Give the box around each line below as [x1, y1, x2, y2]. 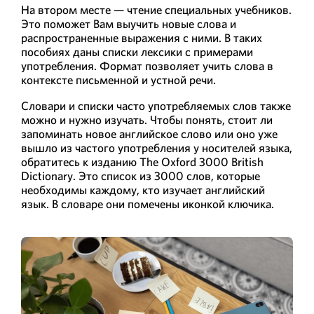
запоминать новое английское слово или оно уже [21, 126, 278, 142]
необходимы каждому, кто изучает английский [21, 182, 265, 198]
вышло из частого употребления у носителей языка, [21, 140, 292, 156]
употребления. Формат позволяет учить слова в [21, 58, 273, 74]
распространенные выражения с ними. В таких [21, 30, 262, 46]
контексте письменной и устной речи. [21, 72, 216, 88]
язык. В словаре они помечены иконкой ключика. [21, 196, 274, 212]
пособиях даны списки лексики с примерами [21, 44, 253, 60]
